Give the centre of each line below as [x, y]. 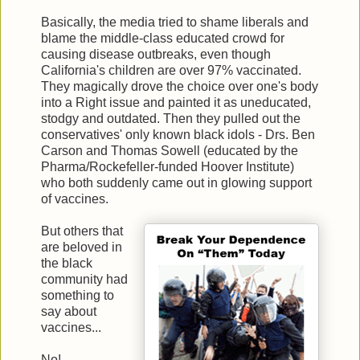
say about [69, 311]
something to [78, 295]
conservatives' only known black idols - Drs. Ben [178, 134]
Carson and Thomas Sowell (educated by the [170, 150]
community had [84, 279]
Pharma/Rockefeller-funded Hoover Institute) [168, 166]
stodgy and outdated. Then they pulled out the [171, 118]
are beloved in [82, 247]
